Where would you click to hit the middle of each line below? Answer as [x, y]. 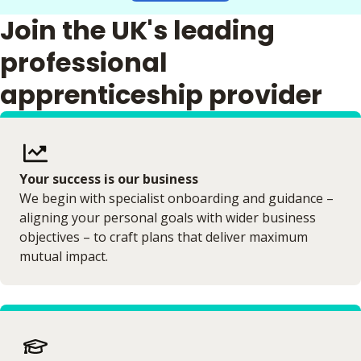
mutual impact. [64, 256]
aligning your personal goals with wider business [168, 218]
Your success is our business [109, 179]
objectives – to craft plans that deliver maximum [164, 237]
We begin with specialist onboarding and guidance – [176, 198]
